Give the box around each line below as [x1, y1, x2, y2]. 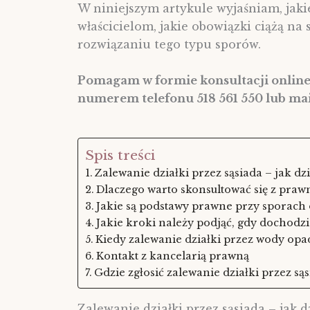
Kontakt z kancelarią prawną [95, 250, 249, 263]
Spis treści [85, 147, 155, 164]
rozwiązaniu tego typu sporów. [77, 37, 261, 51]
